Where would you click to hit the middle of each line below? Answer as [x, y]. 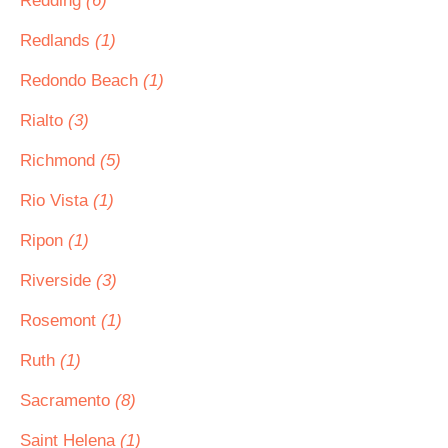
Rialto [44, 120]
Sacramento [67, 400]
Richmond [60, 160]
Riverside [58, 280]
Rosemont [60, 320]
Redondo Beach [81, 80]
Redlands [57, 40]
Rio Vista [56, 200]
